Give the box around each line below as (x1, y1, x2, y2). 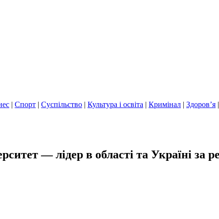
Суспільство (41, 100, 82, 109)
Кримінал (149, 100, 181, 109)
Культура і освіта (88, 100, 143, 109)
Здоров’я (186, 100, 216, 109)
